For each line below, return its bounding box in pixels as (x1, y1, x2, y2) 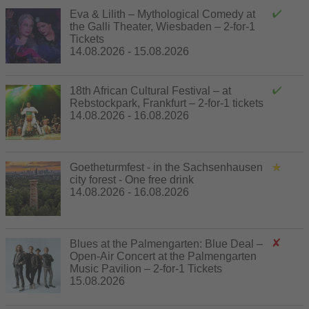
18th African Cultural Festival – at (70, 84, 231, 97)
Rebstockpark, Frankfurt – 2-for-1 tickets (70, 97, 263, 109)
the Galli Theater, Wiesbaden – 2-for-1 (70, 20, 255, 32)
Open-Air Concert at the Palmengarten (70, 250, 257, 262)
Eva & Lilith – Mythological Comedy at (70, 8, 255, 20)
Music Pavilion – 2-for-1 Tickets (70, 262, 222, 275)
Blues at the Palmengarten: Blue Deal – (70, 237, 263, 250)
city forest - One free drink (70, 173, 194, 186)
